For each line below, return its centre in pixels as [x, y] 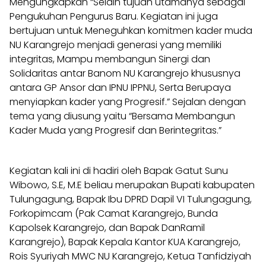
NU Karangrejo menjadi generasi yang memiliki [115, 45]
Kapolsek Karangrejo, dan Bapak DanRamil [107, 227]
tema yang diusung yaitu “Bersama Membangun [122, 116]
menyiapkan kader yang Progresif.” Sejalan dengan [128, 102]
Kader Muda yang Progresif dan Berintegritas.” [115, 130]
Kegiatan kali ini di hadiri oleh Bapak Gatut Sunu [119, 170]
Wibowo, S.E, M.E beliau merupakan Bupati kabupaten [132, 185]
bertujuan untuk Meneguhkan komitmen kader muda [131, 30]
